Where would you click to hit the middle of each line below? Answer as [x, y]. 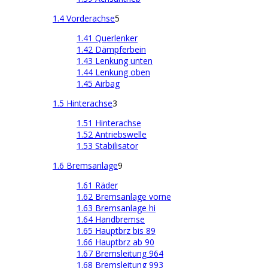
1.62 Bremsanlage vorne [124, 196]
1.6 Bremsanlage [85, 165]
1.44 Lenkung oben [113, 72]
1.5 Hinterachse [83, 103]
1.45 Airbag [98, 83]
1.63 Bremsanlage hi [116, 208]
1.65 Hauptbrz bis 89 [116, 230]
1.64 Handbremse [111, 219]
